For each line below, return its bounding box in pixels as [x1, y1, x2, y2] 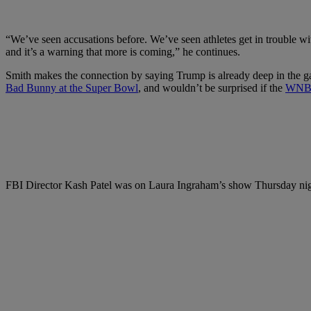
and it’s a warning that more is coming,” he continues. [6, 46, 240, 58]
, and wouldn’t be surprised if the [138, 82, 285, 94]
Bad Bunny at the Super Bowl [6, 82, 138, 94]
